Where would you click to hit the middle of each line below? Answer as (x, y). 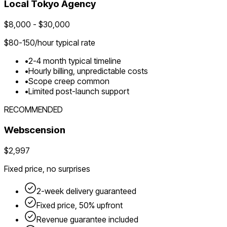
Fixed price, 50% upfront (80, 205)
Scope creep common (69, 81)
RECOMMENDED (33, 110)
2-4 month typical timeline (75, 61)
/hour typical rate (65, 43)
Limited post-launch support (79, 91)
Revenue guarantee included (87, 219)
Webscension (35, 130)
